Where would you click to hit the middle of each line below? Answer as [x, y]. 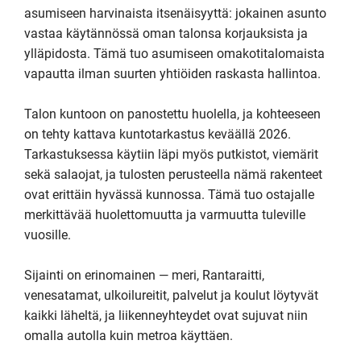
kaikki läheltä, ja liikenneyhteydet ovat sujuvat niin [166, 315]
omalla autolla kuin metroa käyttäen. [129, 336]
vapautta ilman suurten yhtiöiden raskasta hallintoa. [172, 74]
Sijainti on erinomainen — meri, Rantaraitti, [144, 275]
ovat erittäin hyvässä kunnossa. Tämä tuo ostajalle [169, 195]
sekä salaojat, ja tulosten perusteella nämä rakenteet [173, 174]
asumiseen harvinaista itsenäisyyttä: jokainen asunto [175, 13]
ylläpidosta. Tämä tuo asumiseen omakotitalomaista [174, 54]
